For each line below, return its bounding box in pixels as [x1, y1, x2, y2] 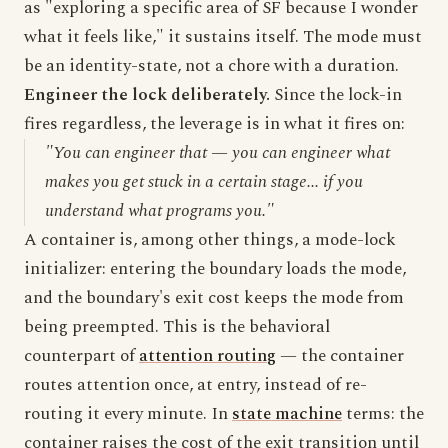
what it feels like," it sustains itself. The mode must [24, 24, 422, 50]
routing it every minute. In [24, 401, 232, 427]
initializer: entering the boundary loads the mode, [24, 256, 406, 282]
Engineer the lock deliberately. [24, 82, 270, 108]
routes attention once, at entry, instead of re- [24, 372, 367, 398]
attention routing [139, 343, 276, 369]
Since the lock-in [270, 82, 402, 108]
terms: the [342, 401, 424, 427]
